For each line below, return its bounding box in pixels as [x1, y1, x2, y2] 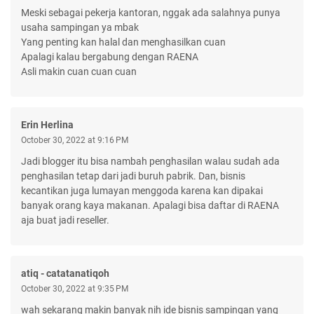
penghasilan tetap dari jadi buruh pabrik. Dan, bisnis [21, 170, 245, 182]
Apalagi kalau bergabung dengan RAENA [21, 50, 198, 62]
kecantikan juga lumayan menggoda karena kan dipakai [21, 184, 263, 196]
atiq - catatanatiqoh [21, 267, 109, 279]
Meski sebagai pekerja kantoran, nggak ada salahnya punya [21, 6, 280, 18]
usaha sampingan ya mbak [21, 21, 139, 33]
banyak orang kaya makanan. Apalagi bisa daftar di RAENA [21, 199, 279, 211]
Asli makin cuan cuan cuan [21, 65, 137, 77]
